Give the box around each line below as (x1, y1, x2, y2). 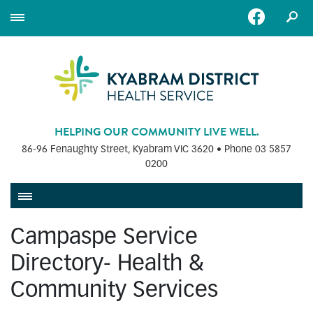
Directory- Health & (10, 253, 204, 276)
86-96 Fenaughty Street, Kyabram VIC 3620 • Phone (22, 144, 255, 155)
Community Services (10, 279, 218, 303)
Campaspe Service (10, 226, 198, 249)
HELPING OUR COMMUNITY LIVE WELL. (54, 123, 259, 140)
